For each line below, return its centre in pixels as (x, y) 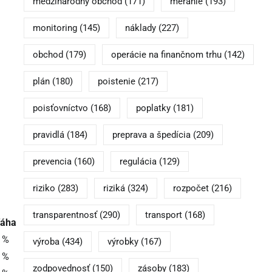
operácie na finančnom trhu (166, 55)
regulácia (138, 162)
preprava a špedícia (151, 135)
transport (163, 215)
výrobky (123, 242)
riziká (114, 189)
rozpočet (191, 189)
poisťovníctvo (60, 108)
